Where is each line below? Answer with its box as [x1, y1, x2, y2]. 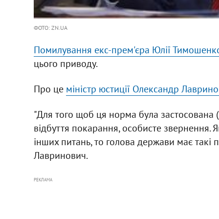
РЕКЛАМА [33, 176, 52, 182]
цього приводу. [33, 57, 98, 70]
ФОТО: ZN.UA [33, 23, 67, 31]
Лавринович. [33, 149, 88, 162]
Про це [33, 82, 66, 95]
